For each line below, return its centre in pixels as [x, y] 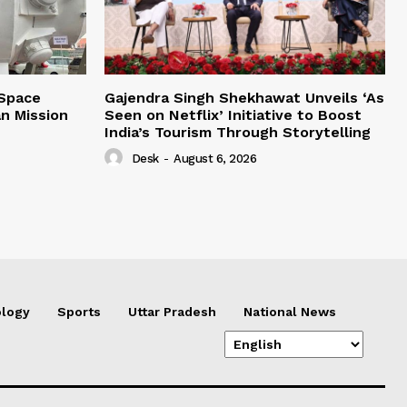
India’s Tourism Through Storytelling [238, 133]
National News [290, 312]
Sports [79, 312]
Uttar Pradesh [172, 312]
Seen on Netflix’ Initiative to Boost [233, 115]
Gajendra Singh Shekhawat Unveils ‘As [244, 98]
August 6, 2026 [215, 159]
